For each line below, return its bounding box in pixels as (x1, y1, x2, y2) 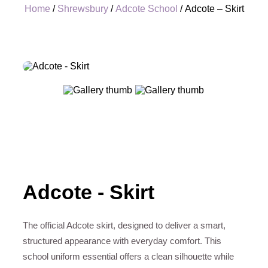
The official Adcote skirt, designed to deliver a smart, (23, 220, 226, 230)
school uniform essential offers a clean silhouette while (23, 251, 234, 261)
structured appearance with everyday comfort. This (23, 235, 221, 246)
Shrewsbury (57, 4, 108, 14)
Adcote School (115, 4, 178, 14)
